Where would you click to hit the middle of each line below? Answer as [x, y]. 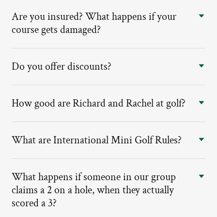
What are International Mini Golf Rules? [97, 140]
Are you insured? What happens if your [94, 17]
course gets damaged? [56, 30]
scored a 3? [34, 203]
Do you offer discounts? [62, 67]
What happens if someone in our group [94, 177]
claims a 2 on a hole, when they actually [93, 190]
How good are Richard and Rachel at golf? [99, 103]
